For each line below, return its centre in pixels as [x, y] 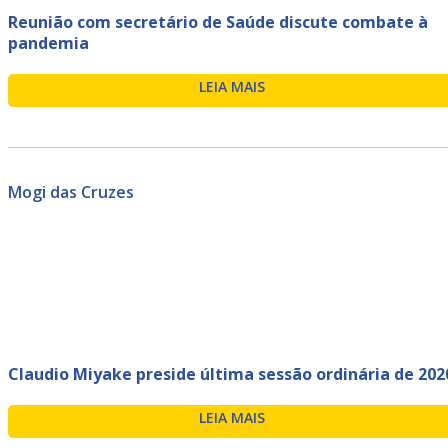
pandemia [48, 42]
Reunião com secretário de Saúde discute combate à [218, 21]
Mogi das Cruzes [71, 191]
